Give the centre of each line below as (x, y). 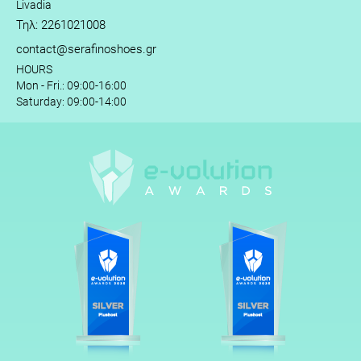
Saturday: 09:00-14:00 (71, 101)
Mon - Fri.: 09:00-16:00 (71, 85)
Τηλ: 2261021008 (61, 25)
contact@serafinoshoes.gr (86, 49)
